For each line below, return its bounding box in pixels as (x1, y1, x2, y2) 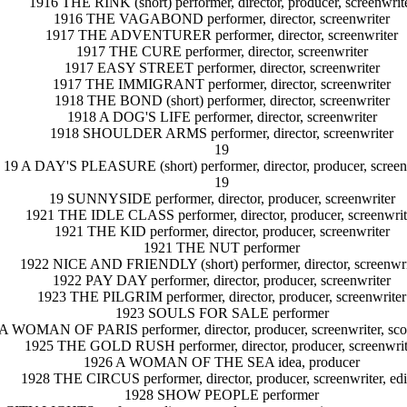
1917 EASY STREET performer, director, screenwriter (64, 60, 380, 76)
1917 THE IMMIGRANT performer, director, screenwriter (53, 76, 391, 93)
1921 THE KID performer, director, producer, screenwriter (54, 223, 390, 240)
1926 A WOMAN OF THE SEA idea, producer (84, 354, 360, 371)
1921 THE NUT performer (144, 240, 300, 256)
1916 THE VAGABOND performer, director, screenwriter (54, 11, 390, 27)
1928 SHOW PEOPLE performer (124, 387, 319, 403)
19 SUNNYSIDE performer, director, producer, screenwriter (48, 191, 395, 207)
